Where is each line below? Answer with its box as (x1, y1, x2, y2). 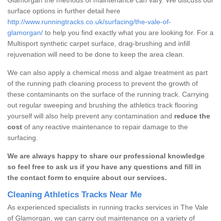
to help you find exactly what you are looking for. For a (43, 28, 214, 37)
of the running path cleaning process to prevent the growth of (7, 79, 198, 87)
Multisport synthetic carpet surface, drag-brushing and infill (7, 39, 190, 47)
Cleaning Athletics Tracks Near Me (7, 189, 142, 199)
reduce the (174, 111, 210, 120)
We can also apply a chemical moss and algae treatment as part (7, 68, 208, 76)
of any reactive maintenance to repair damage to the (22, 122, 188, 131)
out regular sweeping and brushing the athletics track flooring (7, 101, 198, 109)
